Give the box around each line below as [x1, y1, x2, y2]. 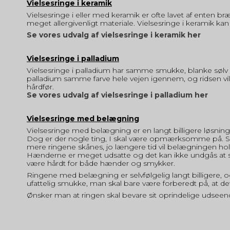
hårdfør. [27, 82, 56, 91]
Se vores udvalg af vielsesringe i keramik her [27, 30, 201, 40]
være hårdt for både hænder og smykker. [27, 158, 175, 168]
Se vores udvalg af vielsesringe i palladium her [27, 90, 208, 100]
